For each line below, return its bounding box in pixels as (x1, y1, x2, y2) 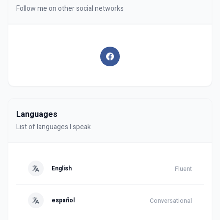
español (52, 196, 75, 205)
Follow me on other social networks (16, 3, 124, 14)
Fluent (174, 165, 192, 173)
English (52, 164, 72, 173)
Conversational (149, 196, 192, 205)
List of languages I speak (16, 122, 91, 132)
